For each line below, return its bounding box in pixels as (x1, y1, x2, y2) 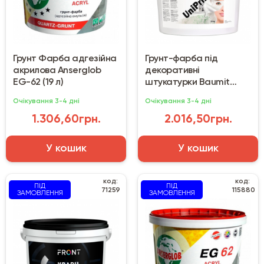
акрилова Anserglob (13, 66, 101, 76)
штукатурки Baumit (145, 78, 230, 88)
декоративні (145, 66, 200, 76)
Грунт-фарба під (145, 54, 218, 64)
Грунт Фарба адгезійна (13, 54, 117, 64)
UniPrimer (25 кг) (145, 90, 213, 100)
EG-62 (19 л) (13, 78, 63, 88)
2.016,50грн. (164, 114, 232, 126)
